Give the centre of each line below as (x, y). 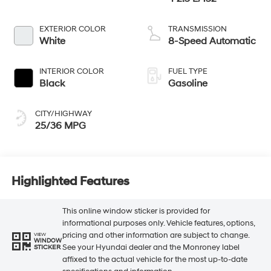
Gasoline (188, 84)
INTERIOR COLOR (71, 72)
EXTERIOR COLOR (72, 29)
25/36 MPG (60, 126)
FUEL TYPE (188, 72)
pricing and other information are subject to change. (155, 235)
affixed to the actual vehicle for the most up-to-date (155, 259)
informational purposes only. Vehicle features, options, (158, 223)
